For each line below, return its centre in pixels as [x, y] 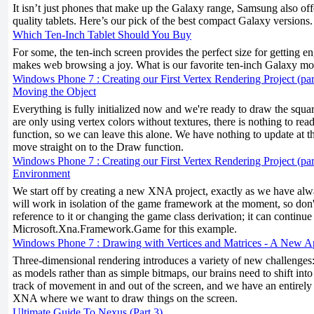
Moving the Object [54, 91]
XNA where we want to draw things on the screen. [125, 298]
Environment [41, 173]
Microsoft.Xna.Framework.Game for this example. [125, 229]
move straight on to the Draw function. [98, 147]
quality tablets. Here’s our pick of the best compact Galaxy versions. [163, 21]
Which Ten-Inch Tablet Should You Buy [102, 35]
